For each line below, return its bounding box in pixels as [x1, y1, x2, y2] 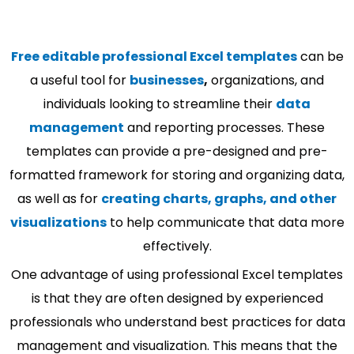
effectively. [142, 236, 212, 255]
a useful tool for [30, 70, 126, 89]
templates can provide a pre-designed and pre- [26, 141, 328, 160]
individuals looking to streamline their [43, 94, 276, 113]
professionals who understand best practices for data [9, 312, 345, 331]
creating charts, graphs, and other [101, 189, 337, 208]
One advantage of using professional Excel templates [11, 265, 343, 284]
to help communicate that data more [106, 213, 345, 232]
